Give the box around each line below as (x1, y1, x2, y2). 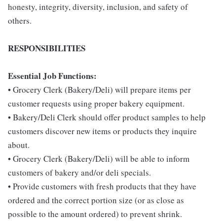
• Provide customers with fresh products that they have (8, 180, 196, 192)
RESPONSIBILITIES (8, 41, 85, 54)
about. (8, 139, 30, 150)
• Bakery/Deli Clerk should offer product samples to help (8, 111, 206, 123)
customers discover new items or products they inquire (8, 125, 197, 137)
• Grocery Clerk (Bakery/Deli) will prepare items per (8, 83, 191, 95)
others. (8, 14, 32, 26)
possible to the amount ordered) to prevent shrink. (8, 208, 182, 220)
